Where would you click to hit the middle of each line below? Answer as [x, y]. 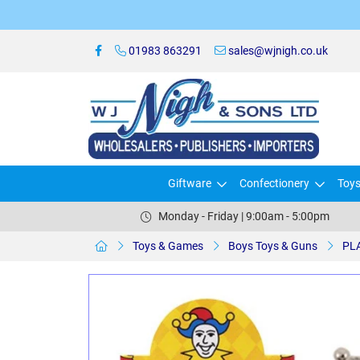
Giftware [190, 183]
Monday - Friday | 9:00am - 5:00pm [243, 216]
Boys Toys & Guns [273, 246]
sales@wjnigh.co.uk [277, 51]
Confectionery [274, 183]
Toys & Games [168, 246]
